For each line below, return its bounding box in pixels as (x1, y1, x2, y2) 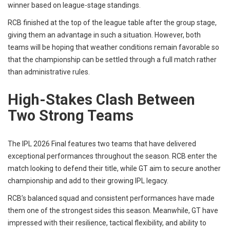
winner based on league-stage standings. (8, 1, 141, 10)
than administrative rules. (8, 68, 90, 76)
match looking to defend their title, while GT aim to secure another (8, 164, 221, 173)
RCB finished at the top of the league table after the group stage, (8, 18, 217, 27)
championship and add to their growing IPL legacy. (8, 177, 168, 185)
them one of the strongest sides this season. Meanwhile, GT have (8, 206, 218, 215)
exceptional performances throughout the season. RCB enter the (8, 152, 217, 161)
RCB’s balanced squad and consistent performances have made (8, 194, 215, 203)
